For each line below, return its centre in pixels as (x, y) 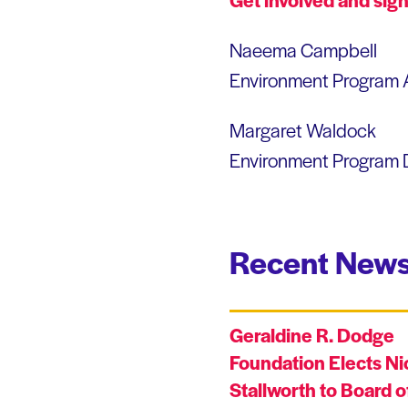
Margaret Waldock (303, 130)
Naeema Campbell (303, 50)
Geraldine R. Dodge (312, 335)
